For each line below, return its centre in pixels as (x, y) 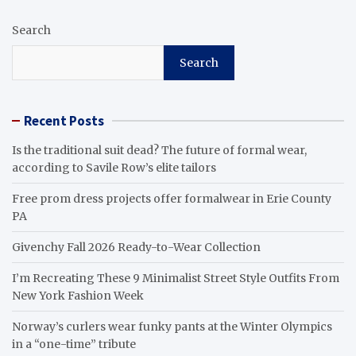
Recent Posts (64, 120)
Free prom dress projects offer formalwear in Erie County (172, 198)
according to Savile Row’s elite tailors (114, 167)
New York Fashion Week (78, 295)
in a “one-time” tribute (74, 344)
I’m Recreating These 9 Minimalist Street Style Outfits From (176, 278)
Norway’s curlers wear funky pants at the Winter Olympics (172, 326)
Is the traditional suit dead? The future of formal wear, (159, 150)
